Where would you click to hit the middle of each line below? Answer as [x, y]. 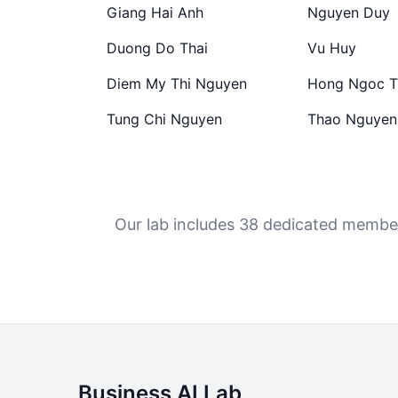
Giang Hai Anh [155, 12]
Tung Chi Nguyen [164, 119]
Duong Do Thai [157, 48]
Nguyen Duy [348, 12]
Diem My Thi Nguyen [177, 84]
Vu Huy [331, 48]
